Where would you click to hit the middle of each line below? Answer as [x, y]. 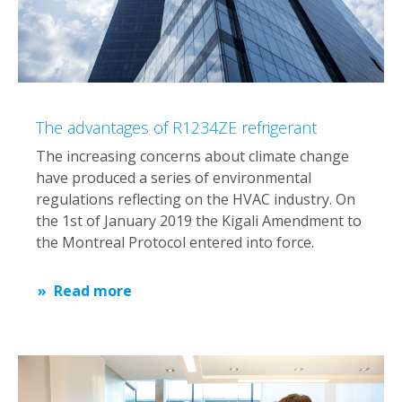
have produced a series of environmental [174, 178]
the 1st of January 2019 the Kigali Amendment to [199, 221]
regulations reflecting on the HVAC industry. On [196, 200]
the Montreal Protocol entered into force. [175, 243]
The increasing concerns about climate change [192, 157]
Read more [93, 291]
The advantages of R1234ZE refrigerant [176, 128]
